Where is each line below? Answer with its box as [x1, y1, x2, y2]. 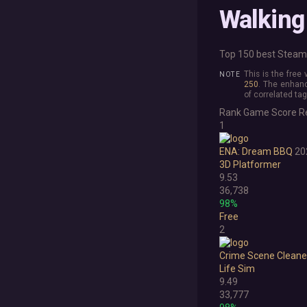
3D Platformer [219, 159, 281, 171]
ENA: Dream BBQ [219, 146, 293, 158]
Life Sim [219, 263, 255, 275]
